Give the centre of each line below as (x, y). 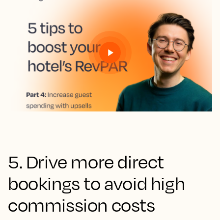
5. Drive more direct (86, 162)
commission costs (82, 205)
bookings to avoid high (96, 183)
